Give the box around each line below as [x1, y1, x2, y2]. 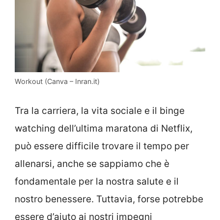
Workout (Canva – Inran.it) [15, 77, 100, 86]
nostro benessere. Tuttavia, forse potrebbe [15, 193, 203, 205]
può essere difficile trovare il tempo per [15, 140, 189, 152]
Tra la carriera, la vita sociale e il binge [15, 105, 185, 116]
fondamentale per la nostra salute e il [15, 175, 179, 187]
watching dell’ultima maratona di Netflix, [15, 122, 192, 134]
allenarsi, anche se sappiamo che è [15, 158, 169, 169]
